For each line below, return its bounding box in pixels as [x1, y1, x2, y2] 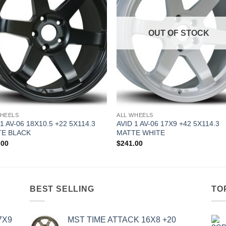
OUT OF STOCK [148, 29, 210, 38]
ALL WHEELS [117, 111, 153, 118]
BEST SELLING [30, 184, 94, 193]
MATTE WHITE [117, 129, 165, 137]
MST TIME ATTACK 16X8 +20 [68, 215, 176, 224]
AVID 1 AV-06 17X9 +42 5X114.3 [117, 120, 220, 128]
